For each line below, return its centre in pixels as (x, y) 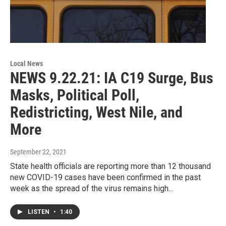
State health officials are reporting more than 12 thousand (110, 166)
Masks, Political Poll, (75, 95)
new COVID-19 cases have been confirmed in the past (105, 178)
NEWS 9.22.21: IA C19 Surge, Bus (112, 78)
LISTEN (39, 212)
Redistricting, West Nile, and (96, 112)
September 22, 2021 (38, 152)
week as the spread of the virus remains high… (92, 189)
